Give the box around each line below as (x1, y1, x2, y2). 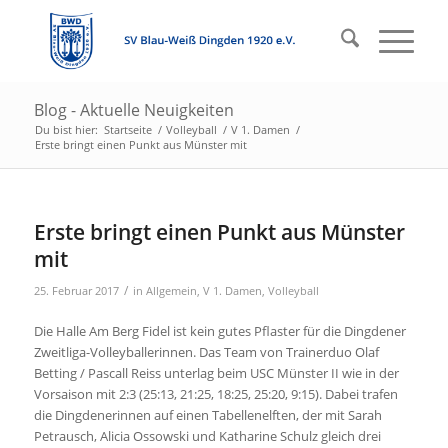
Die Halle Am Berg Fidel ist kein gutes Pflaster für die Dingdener (33, 322, 406, 341)
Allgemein (145, 284, 197, 298)
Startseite (103, 122, 152, 137)
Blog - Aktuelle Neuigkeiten (33, 99, 234, 121)
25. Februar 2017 (33, 284, 119, 298)
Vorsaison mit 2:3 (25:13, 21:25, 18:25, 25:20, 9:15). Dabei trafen (33, 385, 398, 404)
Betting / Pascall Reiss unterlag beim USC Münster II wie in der (33, 364, 399, 383)
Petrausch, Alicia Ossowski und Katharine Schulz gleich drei (33, 427, 381, 446)
